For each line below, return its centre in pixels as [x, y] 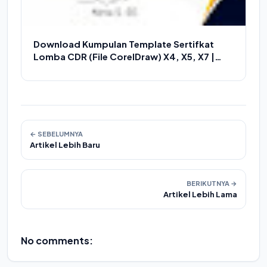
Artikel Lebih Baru [65, 145]
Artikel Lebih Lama [200, 194]
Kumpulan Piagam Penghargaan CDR [114, 69]
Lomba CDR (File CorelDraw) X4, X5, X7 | [124, 56]
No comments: [57, 240]
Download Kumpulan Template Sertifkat [124, 44]
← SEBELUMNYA [56, 134]
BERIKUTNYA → [212, 183]
